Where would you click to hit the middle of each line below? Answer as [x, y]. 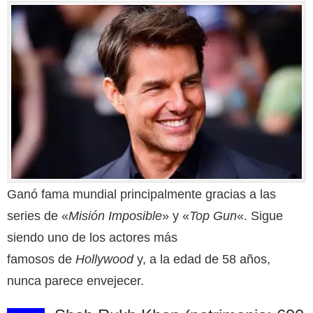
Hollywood [104, 259]
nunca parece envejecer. [75, 281]
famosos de [41, 259]
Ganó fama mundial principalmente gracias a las [141, 194]
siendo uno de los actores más [92, 237]
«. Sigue [260, 216]
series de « [38, 216]
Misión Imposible [115, 216]
